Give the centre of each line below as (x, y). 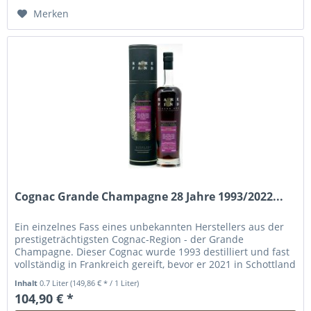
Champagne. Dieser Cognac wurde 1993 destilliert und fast (152, 252)
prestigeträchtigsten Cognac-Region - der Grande (129, 239)
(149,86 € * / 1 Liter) (105, 283)
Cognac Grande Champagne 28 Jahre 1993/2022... (149, 197)
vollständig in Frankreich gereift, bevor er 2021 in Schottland (155, 264)
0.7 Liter (55, 283)
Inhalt (27, 283)
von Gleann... (45, 277)
